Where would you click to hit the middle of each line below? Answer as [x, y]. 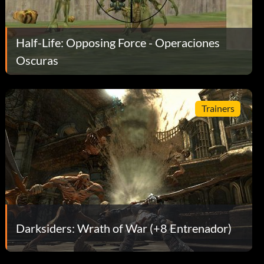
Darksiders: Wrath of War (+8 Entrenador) [124, 228]
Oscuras [37, 60]
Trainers [218, 108]
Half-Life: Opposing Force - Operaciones [118, 42]
